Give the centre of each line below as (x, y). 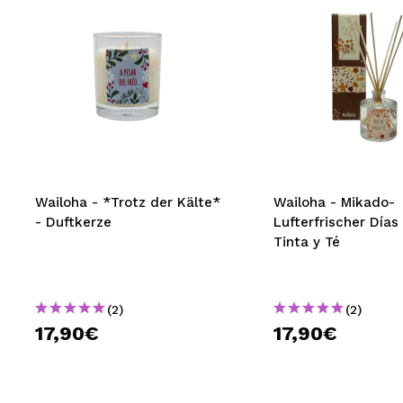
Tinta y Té (306, 242)
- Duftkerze (73, 222)
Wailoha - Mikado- (334, 202)
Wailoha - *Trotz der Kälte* (128, 202)
